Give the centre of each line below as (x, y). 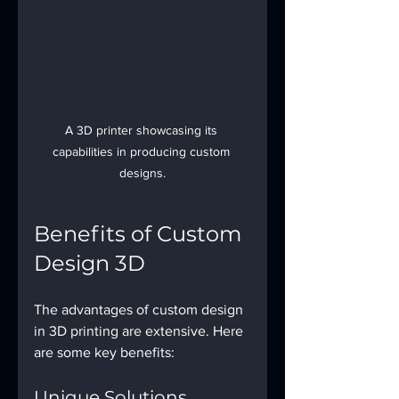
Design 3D (90, 264)
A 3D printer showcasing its (142, 130)
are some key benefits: (104, 353)
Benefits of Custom (140, 234)
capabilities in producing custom (142, 152)
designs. (142, 173)
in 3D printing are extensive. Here (140, 331)
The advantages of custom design (140, 310)
